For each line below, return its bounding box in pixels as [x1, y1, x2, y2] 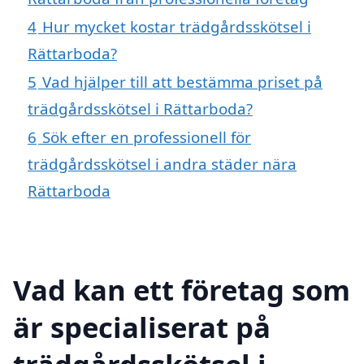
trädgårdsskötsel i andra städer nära [28, 153, 297, 174]
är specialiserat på [13, 307, 271, 346]
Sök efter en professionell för [42, 126, 251, 147]
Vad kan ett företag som [13, 270, 350, 309]
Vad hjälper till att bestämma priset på [42, 71, 323, 92]
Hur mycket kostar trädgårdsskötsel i [42, 15, 311, 37]
